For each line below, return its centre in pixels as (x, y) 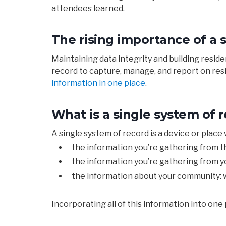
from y (212, 161)
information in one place (98, 83)
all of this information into (158, 204)
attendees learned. (88, 8)
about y (148, 176)
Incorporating (79, 204)
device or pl (186, 133)
